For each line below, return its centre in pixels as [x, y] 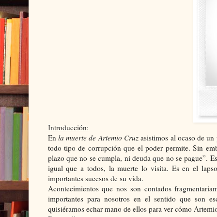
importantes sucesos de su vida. [95, 178]
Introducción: [68, 127]
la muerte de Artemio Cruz [98, 137]
